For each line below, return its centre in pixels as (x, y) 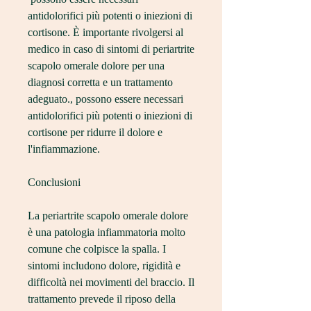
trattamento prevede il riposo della (102, 299)
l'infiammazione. (64, 149)
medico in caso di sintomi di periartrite (111, 49)
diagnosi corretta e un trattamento (100, 83)
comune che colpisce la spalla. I (97, 249)
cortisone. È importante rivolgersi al (106, 33)
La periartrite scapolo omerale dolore (108, 216)
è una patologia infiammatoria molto (107, 233)
